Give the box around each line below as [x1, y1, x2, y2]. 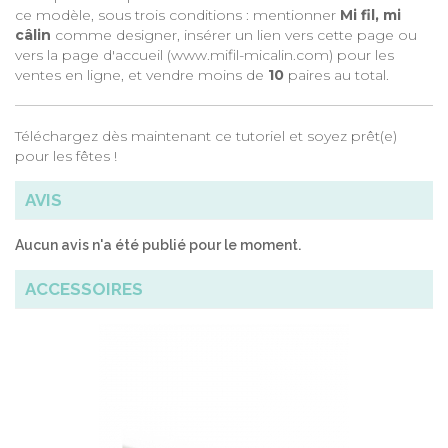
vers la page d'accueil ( [15, 46, 171, 64]
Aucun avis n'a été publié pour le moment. [15, 237, 301, 253]
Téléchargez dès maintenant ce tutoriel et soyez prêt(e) [15, 127, 397, 145]
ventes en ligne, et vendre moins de [15, 66, 268, 84]
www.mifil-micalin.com [171, 46, 329, 64]
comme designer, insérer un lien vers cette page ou [51, 26, 417, 44]
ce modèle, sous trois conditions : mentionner [15, 6, 340, 24]
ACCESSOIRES [25, 279, 143, 299]
